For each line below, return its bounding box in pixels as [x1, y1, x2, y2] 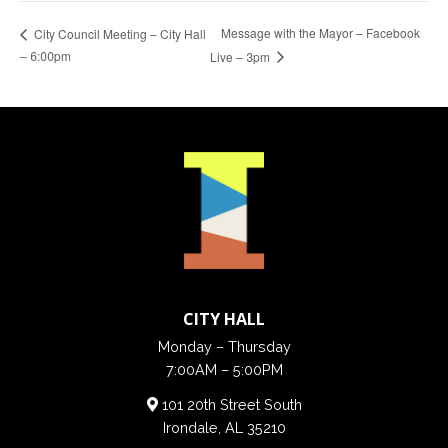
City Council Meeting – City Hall [31, 24, 206, 42]
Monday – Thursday [157, 338, 291, 356]
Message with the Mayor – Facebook [221, 24, 421, 42]
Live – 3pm [210, 47, 274, 65]
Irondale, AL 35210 [162, 418, 286, 436]
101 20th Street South [157, 395, 302, 413]
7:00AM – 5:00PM [165, 361, 283, 379]
